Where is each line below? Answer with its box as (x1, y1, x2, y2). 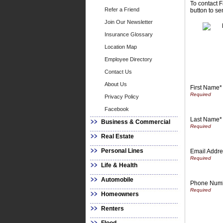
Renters (101, 205, 124, 212)
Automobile (101, 176, 133, 183)
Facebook (105, 106, 129, 112)
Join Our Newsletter (105, 19, 153, 25)
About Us (105, 81, 127, 87)
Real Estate (101, 133, 134, 140)
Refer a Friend (105, 6, 139, 12)
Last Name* (190, 115, 222, 123)
